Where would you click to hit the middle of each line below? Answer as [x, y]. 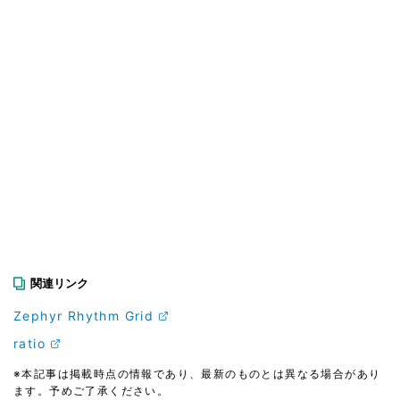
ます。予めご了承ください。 [92, 390]
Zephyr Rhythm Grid [84, 315]
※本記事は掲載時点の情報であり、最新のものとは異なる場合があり [197, 373]
